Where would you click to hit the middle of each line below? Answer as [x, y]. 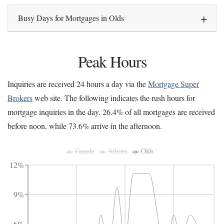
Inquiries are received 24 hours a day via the [78, 84]
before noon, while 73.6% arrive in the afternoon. [85, 126]
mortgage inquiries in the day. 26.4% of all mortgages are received [111, 112]
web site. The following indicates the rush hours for [114, 98]
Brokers [20, 98]
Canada [84, 151]
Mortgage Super [173, 84]
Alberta [117, 151]
